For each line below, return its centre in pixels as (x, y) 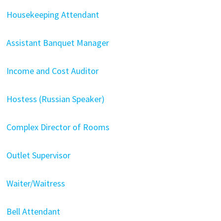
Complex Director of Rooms (58, 127)
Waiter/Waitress (36, 183)
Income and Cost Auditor (52, 71)
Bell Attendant (33, 211)
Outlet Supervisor (38, 155)
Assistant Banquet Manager (57, 42)
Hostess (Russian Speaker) (55, 99)
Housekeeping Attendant (53, 14)
